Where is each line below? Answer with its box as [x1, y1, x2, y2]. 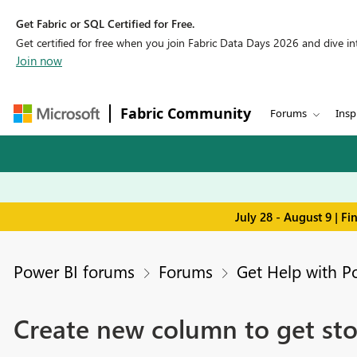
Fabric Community [120, 104, 251, 123]
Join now [16, 53, 62, 69]
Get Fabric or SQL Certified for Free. [16, 16, 194, 31]
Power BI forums [13, 260, 135, 283]
